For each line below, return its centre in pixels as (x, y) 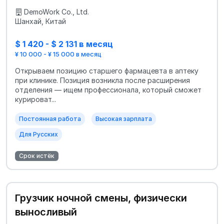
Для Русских (38, 134)
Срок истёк (37, 155)
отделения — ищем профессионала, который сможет (108, 89)
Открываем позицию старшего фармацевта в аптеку (107, 70)
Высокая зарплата (124, 118)
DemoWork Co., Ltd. (56, 12)
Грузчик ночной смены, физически (101, 198)
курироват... (35, 99)
